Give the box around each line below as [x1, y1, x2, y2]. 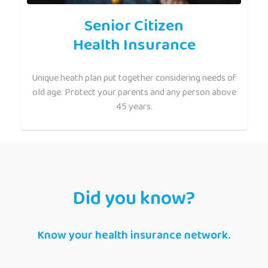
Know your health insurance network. [38, 226, 230, 244]
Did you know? [73, 183, 195, 214]
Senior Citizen [84, 13, 184, 38]
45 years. [115, 99, 153, 114]
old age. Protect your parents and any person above [32, 84, 236, 100]
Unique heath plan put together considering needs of [32, 70, 236, 86]
